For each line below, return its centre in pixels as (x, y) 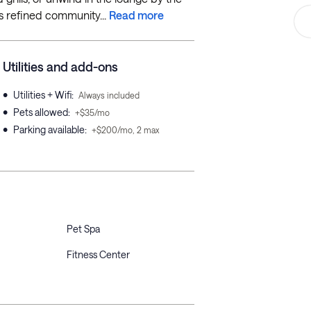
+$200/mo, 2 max (125, 130)
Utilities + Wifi (42, 95)
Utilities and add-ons (60, 67)
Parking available (49, 129)
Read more (136, 15)
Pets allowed (41, 112)
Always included (109, 95)
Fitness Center (98, 254)
